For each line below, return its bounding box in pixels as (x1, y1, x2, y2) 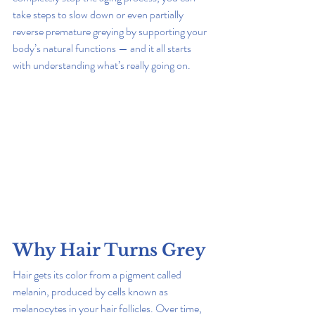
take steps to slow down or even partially (13, 6, 186, 23)
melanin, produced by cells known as (13, 283, 170, 300)
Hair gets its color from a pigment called (13, 266, 184, 283)
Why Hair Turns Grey (13, 240, 206, 260)
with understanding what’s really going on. (13, 57, 191, 74)
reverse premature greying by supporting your (13, 23, 209, 40)
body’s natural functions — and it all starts (13, 40, 193, 57)
